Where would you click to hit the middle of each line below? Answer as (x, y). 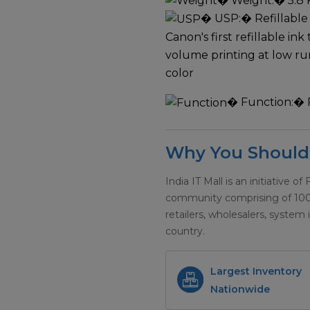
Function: (267, 102)
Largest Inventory (256, 271)
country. (185, 231)
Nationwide (240, 289)
